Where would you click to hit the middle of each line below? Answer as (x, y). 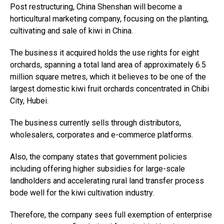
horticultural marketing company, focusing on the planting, (109, 19)
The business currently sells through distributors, (95, 123)
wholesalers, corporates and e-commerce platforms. (101, 135)
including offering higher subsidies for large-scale (97, 169)
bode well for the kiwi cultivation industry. (82, 193)
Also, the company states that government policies (98, 157)
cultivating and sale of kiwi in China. (71, 31)
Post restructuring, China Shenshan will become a (96, 7)
